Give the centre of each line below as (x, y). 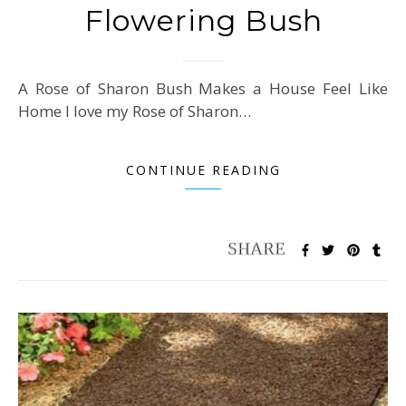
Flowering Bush (203, 21)
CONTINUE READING (203, 170)
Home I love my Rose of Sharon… (135, 111)
